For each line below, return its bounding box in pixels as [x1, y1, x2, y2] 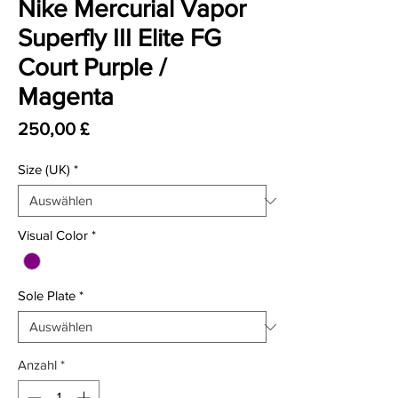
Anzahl [18, 357, 57, 373]
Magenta [18, 83, 114, 110]
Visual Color [18, 227, 88, 243]
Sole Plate [18, 288, 76, 304]
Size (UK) [18, 162, 70, 177]
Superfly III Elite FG [18, 24, 221, 52]
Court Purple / [18, 53, 166, 81]
